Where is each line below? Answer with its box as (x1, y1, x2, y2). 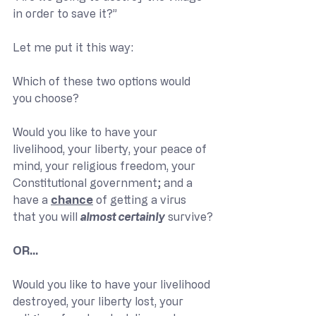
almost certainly (80, 210, 165, 223)
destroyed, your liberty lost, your (13, 295, 186, 308)
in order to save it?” (13, 7, 117, 20)
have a (13, 193, 51, 206)
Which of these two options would (13, 75, 193, 87)
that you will (13, 210, 80, 223)
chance (51, 193, 93, 206)
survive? (165, 210, 213, 223)
